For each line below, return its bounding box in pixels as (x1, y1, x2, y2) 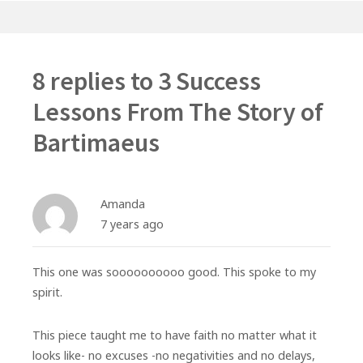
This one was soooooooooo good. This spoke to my (32, 264, 316, 280)
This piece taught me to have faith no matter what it (32, 327, 317, 344)
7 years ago (100, 216, 164, 233)
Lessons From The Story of (32, 96, 323, 129)
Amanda (100, 196, 145, 212)
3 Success (158, 65, 261, 98)
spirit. (32, 284, 62, 301)
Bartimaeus (32, 126, 160, 160)
